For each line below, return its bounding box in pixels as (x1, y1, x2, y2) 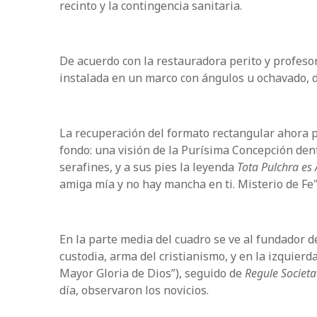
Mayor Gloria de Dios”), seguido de (59, 265, 245, 281)
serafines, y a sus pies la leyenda (59, 158, 237, 175)
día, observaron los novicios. (59, 282, 209, 298)
